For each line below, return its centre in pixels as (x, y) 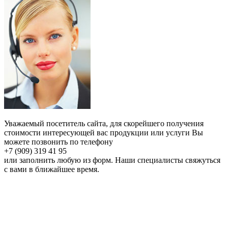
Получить (114, 201)
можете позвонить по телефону (59, 141)
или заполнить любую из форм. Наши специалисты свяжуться (112, 160)
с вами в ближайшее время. (52, 169)
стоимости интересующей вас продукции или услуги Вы (104, 132)
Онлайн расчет (114, 188)
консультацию (114, 214)
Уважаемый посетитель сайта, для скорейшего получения (104, 123)
